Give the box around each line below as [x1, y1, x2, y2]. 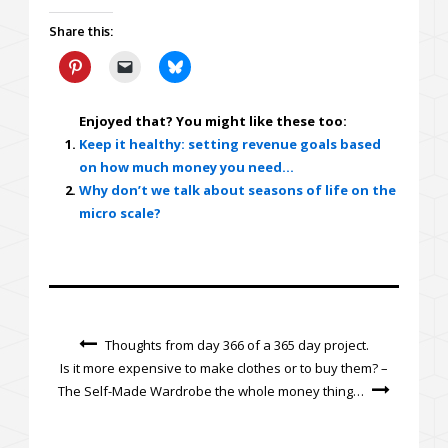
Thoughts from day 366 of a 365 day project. [105, 336, 369, 355]
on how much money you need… [79, 158, 294, 177]
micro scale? [79, 204, 161, 223]
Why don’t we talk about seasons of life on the [79, 181, 396, 200]
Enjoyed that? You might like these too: [79, 112, 347, 131]
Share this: [49, 24, 113, 40]
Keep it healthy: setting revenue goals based [79, 135, 381, 154]
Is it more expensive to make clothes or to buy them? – [60, 359, 388, 378]
